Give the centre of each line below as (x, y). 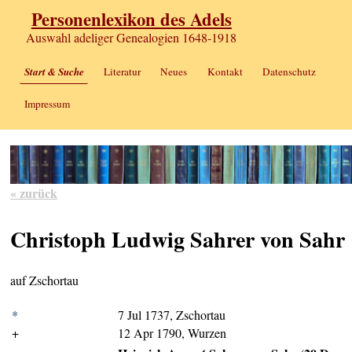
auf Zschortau (45, 280)
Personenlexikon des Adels (131, 20)
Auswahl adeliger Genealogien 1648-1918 (132, 38)
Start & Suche (54, 72)
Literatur (122, 72)
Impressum (47, 103)
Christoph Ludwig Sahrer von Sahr (178, 240)
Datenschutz (289, 72)
